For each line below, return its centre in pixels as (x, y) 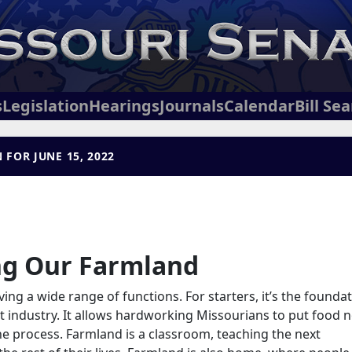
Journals (192, 106)
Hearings (124, 106)
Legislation (46, 106)
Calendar (259, 106)
